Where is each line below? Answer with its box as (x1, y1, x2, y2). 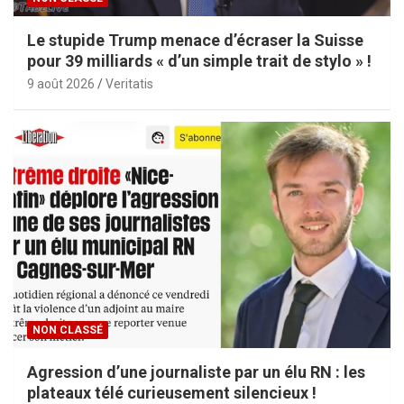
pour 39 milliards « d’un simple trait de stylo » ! (27, 50, 372, 70)
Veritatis (106, 76, 153, 91)
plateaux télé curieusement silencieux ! (27, 382, 317, 402)
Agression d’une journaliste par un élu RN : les (27, 362, 365, 381)
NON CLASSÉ (32, 323, 103, 336)
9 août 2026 (27, 76, 95, 91)
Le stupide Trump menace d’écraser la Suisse (27, 30, 363, 50)
